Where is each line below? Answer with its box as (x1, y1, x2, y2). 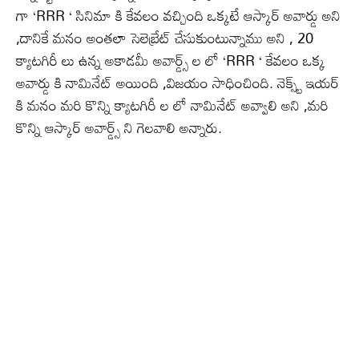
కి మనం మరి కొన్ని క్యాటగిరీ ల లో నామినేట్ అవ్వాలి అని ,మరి (16, 91, 329, 119)
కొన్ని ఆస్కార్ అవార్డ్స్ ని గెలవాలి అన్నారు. (16, 113, 222, 142)
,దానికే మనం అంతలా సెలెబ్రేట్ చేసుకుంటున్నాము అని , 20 (16, 23, 313, 52)
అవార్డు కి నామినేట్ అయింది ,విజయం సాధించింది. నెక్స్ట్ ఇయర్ (16, 68, 339, 97)
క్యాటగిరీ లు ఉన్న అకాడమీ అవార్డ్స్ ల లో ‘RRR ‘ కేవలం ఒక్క (16, 46, 325, 75)
